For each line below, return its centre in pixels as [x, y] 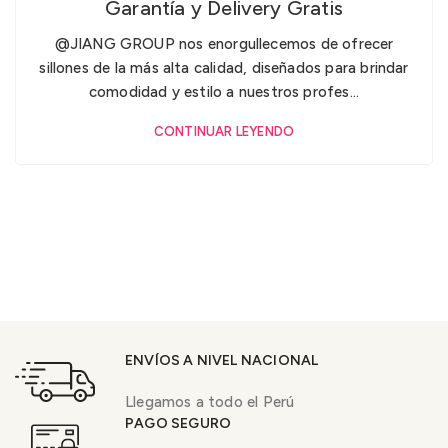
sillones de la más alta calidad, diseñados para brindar [224, 68]
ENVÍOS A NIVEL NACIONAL [222, 360]
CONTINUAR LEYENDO [224, 132]
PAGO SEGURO [178, 423]
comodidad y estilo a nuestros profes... [224, 92]
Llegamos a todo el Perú [210, 401]
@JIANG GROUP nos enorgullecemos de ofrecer [224, 44]
